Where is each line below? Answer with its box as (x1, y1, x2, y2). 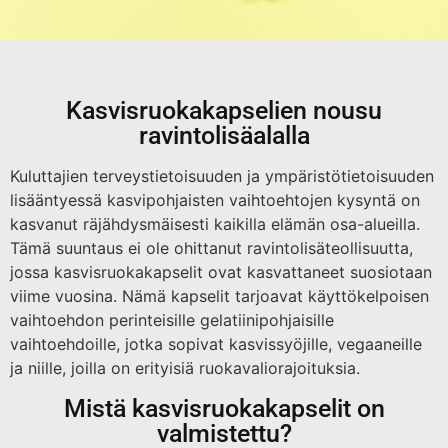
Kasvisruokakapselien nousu (66, 95, 382, 125)
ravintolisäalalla (138, 120, 310, 150)
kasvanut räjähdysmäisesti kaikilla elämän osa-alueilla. (10, 213, 420, 234)
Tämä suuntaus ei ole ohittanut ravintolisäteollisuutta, (10, 237, 413, 258)
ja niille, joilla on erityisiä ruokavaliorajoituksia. (10, 357, 360, 378)
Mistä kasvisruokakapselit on (63, 393, 385, 423)
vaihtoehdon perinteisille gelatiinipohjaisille (10, 309, 334, 330)
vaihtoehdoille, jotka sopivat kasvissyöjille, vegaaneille (10, 333, 422, 354)
